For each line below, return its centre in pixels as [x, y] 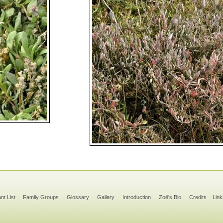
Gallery [106, 197]
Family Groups [41, 197]
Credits [198, 197]
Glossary [78, 197]
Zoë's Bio [170, 197]
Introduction [136, 197]
